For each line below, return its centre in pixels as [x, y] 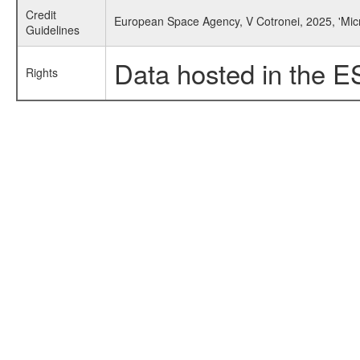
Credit [41, 14]
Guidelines [52, 30]
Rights [41, 72]
